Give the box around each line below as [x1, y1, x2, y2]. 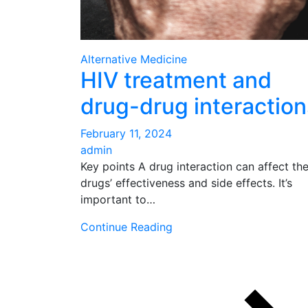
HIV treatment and [80, 67, 272, 93]
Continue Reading [80, 220, 173, 234]
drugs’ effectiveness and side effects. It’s [80, 176, 292, 190]
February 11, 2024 [80, 126, 172, 140]
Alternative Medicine [80, 52, 187, 66]
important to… [80, 192, 155, 206]
